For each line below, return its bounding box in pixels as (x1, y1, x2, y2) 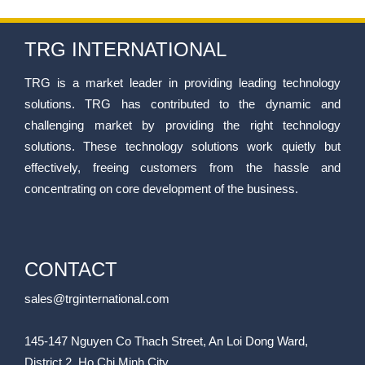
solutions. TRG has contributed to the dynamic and (24, 97, 341, 112)
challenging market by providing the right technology (24, 118, 341, 133)
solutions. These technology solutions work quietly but (24, 139, 341, 154)
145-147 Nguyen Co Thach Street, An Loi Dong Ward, (24, 334, 308, 349)
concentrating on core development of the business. (24, 182, 298, 196)
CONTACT (24, 258, 117, 281)
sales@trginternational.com (24, 292, 169, 306)
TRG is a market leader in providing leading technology (24, 76, 341, 90)
